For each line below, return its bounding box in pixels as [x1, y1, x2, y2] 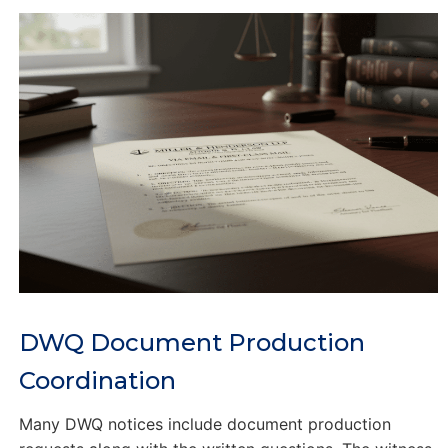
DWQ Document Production [18, 327, 365, 357]
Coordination [18, 365, 176, 395]
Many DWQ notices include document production [18, 413, 391, 434]
